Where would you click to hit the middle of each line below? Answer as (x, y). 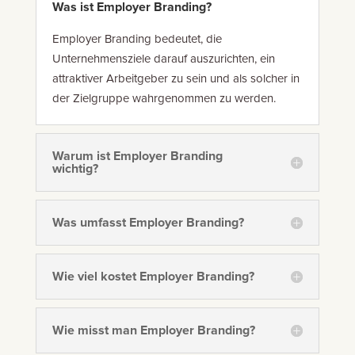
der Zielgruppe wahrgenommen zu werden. (164, 98)
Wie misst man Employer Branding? (153, 330)
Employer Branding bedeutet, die (137, 38)
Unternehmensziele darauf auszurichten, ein (163, 58)
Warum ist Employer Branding (137, 156)
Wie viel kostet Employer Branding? (153, 276)
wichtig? (75, 168)
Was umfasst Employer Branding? (148, 222)
